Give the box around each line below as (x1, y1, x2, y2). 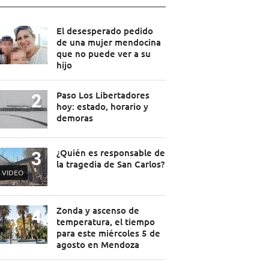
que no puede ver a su (56, 47, 151, 60)
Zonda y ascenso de (56, 204, 139, 217)
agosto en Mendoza (56, 238, 139, 251)
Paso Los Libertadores (56, 89, 150, 101)
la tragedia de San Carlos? (56, 158, 165, 171)
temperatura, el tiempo (56, 216, 155, 228)
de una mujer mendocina (56, 36, 161, 49)
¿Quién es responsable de (56, 147, 165, 159)
